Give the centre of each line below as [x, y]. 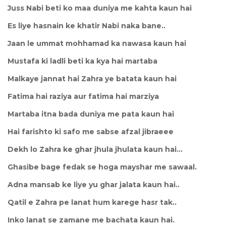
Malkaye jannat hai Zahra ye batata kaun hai [92, 78]
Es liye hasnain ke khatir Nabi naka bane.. [87, 25]
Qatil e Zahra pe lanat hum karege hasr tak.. [92, 202]
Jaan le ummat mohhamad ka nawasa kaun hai [97, 43]
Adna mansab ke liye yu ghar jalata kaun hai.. [94, 184]
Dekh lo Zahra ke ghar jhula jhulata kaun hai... [95, 149]
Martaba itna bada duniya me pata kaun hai [91, 114]
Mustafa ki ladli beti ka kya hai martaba [82, 61]
